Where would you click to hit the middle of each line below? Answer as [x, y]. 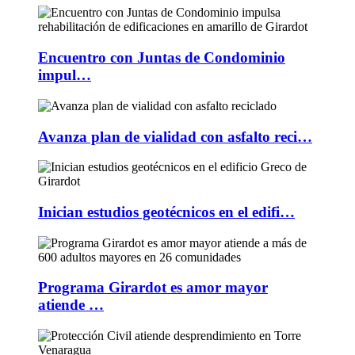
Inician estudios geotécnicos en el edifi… [166, 212]
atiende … [71, 305]
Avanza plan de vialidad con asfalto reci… [175, 136]
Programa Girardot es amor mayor [153, 288]
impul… [65, 75]
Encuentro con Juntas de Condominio [162, 58]
